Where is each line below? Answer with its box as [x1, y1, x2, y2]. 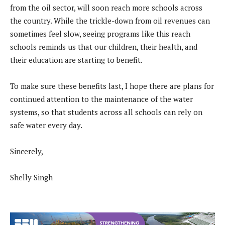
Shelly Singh [10, 172, 53, 183]
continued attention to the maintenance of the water [10, 94, 193, 104]
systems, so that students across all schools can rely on [10, 107, 202, 118]
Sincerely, [10, 146, 45, 157]
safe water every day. [10, 120, 84, 131]
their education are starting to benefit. [10, 55, 143, 65]
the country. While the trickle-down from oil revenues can [10, 16, 210, 26]
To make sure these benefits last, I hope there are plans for [10, 81, 214, 91]
